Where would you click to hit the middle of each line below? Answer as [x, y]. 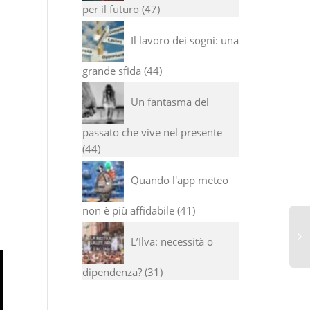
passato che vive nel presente [152, 132]
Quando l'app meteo [179, 180]
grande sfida [111, 71]
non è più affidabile [128, 210]
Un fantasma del [170, 101]
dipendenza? [112, 272]
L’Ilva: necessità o [172, 241]
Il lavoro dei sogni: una [184, 40]
